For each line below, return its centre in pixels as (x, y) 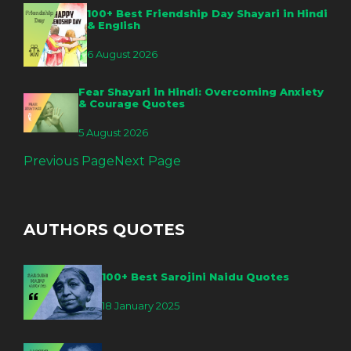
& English (114, 25)
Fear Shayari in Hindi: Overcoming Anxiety (201, 91)
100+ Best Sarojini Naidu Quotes (195, 277)
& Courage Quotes (132, 103)
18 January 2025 (141, 306)
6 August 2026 (122, 54)
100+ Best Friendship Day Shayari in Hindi (207, 13)
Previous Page (69, 161)
